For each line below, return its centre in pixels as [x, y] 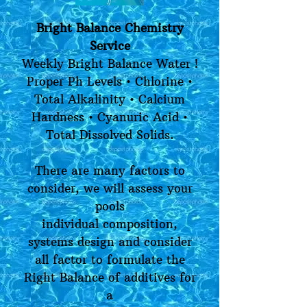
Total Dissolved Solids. [110, 135]
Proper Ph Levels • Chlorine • [110, 82]
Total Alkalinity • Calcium [110, 99]
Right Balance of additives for [110, 278]
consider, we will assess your [110, 188]
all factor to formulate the [110, 260]
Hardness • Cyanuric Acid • [110, 117]
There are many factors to [110, 171]
